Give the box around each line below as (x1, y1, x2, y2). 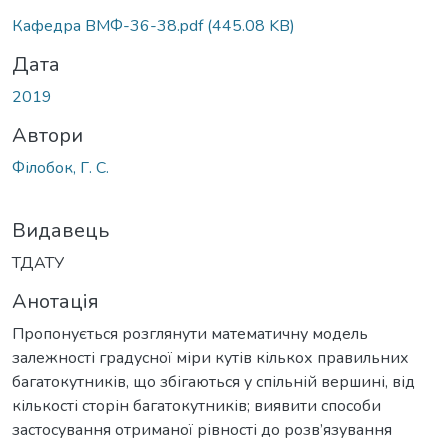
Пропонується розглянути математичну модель (12, 322, 368, 345)
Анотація (12, 287, 99, 315)
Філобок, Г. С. (12, 156, 109, 179)
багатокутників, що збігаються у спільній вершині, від (12, 370, 415, 393)
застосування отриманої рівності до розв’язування (12, 418, 392, 441)
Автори (12, 121, 83, 149)
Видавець (12, 216, 109, 244)
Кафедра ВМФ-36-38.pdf (12, 14, 207, 37)
